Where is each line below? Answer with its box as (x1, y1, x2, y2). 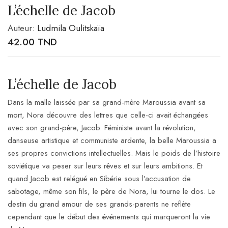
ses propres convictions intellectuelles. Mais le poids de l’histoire (8, 147, 220, 159)
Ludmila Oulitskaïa (37, 21, 104, 34)
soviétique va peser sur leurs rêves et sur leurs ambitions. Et (8, 160, 203, 172)
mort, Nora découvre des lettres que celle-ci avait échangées (8, 109, 208, 121)
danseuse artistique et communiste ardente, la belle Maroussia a (8, 134, 216, 146)
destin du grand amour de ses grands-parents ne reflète (8, 198, 191, 210)
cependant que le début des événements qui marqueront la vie (8, 211, 210, 222)
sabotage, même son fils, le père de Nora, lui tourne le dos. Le (8, 185, 215, 197)
